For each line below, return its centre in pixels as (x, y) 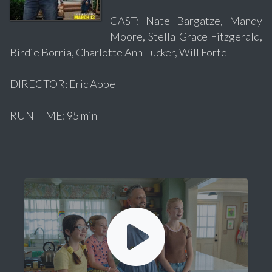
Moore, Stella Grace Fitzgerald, (186, 36)
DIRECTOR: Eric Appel (64, 83)
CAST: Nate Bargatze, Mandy (186, 20)
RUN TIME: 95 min (53, 115)
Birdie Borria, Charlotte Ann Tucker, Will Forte (118, 52)
